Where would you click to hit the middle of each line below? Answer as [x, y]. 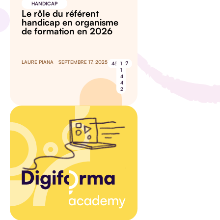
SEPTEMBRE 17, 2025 [83, 62]
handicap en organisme [70, 22]
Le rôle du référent [60, 14]
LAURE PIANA [38, 62]
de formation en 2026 [67, 31]
